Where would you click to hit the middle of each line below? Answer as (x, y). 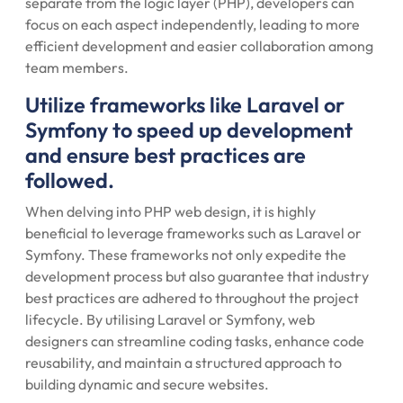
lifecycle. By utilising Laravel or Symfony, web (170, 319)
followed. (70, 180)
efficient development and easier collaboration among (199, 46)
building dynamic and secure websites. (147, 384)
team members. (77, 67)
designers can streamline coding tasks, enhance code (195, 341)
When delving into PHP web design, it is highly (170, 211)
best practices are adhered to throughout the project (192, 298)
